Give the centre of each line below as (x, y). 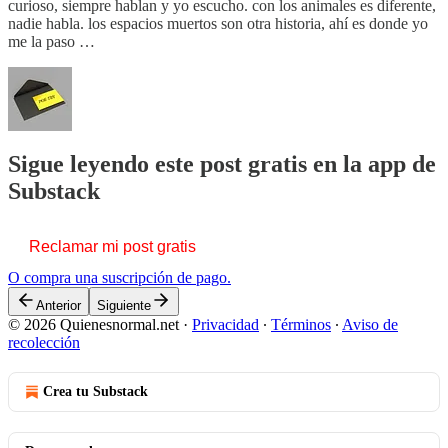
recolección (44, 342)
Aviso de (370, 324)
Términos (301, 324)
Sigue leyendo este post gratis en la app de (222, 163)
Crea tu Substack (95, 391)
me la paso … (51, 41)
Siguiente (124, 305)
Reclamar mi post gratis (112, 246)
